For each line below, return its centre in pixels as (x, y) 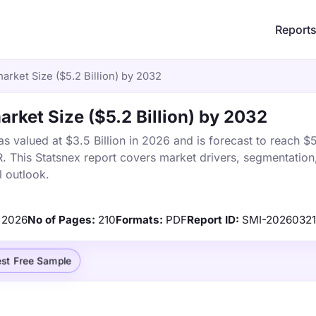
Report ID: (213, 220)
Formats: (139, 220)
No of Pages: (61, 220)
